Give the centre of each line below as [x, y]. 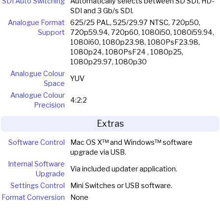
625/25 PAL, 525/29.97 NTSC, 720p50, [135, 22]
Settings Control [38, 185]
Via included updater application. [124, 169]
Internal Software [36, 164]
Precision [49, 105]
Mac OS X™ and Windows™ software [131, 142]
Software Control [37, 142]
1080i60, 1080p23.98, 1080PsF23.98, [135, 42]
